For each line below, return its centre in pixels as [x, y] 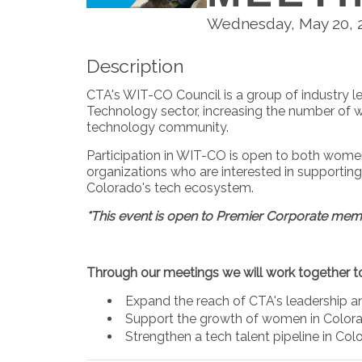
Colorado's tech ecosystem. [172, 187]
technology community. [159, 127]
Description [135, 65]
